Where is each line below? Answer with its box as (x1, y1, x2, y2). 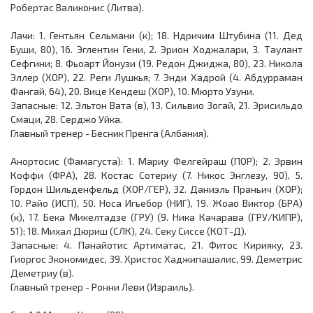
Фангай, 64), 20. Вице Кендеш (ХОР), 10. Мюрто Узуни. (10, 85, 254, 97)
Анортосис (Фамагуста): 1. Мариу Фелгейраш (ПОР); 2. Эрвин (10, 155, 303, 167)
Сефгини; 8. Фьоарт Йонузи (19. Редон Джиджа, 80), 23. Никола (10, 57, 303, 69)
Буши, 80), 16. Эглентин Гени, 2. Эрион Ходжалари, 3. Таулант (10, 43, 303, 55)
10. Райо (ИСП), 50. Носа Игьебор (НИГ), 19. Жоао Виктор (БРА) (10, 197, 303, 209)
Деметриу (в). (10, 267, 74, 279)
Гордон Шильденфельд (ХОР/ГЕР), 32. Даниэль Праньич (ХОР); (10, 183, 303, 195)
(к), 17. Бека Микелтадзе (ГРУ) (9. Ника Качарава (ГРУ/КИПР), (10, 211, 303, 223)
